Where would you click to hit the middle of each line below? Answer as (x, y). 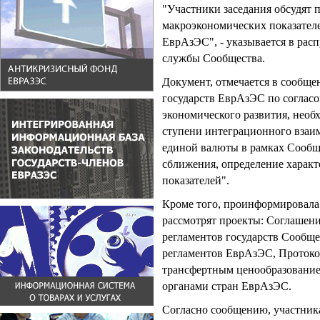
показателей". (196, 180)
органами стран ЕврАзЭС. (227, 286)
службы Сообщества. (214, 58)
